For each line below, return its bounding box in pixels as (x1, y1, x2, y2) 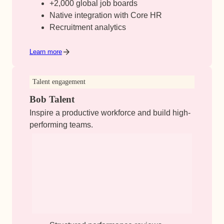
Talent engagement (32, 77, 85, 85)
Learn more (29, 47, 62, 55)
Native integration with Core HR (49, 10, 162, 19)
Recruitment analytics (49, 22, 126, 31)
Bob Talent (29, 93, 74, 104)
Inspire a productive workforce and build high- (29, 108, 190, 117)
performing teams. (29, 120, 93, 129)
